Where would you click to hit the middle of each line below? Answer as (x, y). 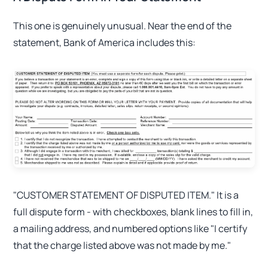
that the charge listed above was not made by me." (122, 245)
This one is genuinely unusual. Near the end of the (123, 26)
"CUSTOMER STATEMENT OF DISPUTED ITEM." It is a (126, 195)
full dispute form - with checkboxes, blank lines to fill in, (133, 212)
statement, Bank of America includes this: (105, 42)
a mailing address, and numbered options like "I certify (130, 229)
